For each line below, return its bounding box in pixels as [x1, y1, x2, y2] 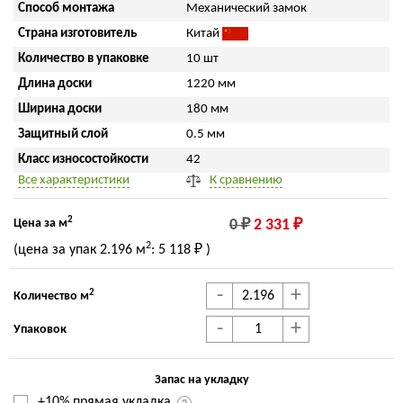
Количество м [13, 290, 89, 304]
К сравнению [209, 174, 282, 188]
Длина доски [18, 77, 92, 92]
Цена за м [13, 217, 67, 231]
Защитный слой [18, 128, 108, 142]
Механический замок [185, 2, 307, 16]
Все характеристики [18, 174, 130, 188]
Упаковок [13, 323, 67, 337]
